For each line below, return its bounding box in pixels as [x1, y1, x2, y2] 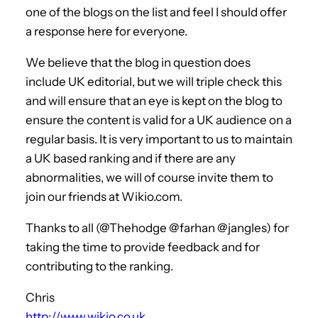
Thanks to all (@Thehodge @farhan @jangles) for [26, 220, 289, 235]
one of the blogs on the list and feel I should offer [26, 4, 287, 19]
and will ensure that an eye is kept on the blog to [26, 93, 283, 108]
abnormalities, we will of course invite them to [26, 170, 273, 185]
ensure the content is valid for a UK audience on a [26, 112, 292, 127]
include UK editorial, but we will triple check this [26, 74, 282, 89]
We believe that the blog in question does [26, 55, 251, 70]
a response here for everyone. [26, 23, 187, 38]
